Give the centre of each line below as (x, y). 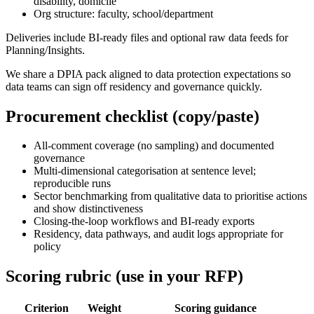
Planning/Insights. (45, 50)
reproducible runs (72, 184)
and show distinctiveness (88, 209)
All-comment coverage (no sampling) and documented (154, 146)
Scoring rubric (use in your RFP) (124, 277)
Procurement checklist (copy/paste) (132, 116)
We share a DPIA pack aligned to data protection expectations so (148, 74)
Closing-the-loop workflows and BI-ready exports (144, 221)
